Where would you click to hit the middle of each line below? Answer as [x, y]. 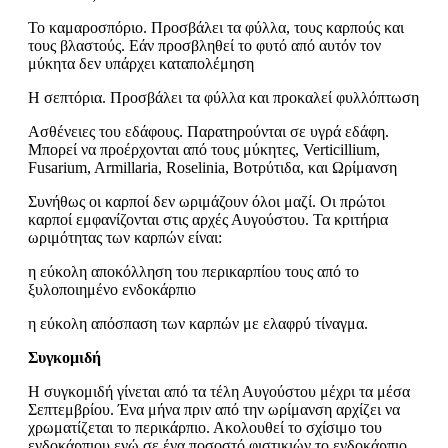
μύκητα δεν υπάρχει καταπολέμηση [141, 64]
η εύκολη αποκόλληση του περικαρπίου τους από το [193, 272]
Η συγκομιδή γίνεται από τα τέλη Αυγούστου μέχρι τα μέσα [219, 392]
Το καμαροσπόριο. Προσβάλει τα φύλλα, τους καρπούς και [216, 28]
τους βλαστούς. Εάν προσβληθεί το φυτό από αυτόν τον [204, 46]
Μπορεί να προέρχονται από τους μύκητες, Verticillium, [204, 150]
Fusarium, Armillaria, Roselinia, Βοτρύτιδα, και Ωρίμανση [212, 168]
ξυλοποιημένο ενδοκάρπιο [112, 290]
